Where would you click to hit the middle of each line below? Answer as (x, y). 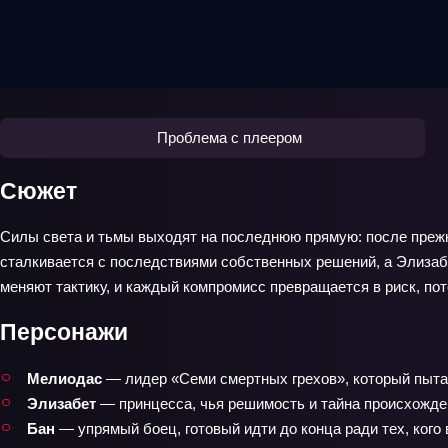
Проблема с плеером (229, 138)
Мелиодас (64, 378)
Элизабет (61, 403)
